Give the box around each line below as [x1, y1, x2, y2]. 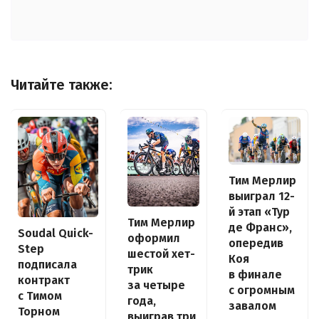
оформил [127, 231, 180, 246]
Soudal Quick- [18, 226, 93, 241]
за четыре [127, 278, 185, 293]
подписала [18, 258, 77, 272]
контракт [18, 273, 70, 288]
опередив [229, 236, 283, 251]
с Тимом [18, 289, 62, 303]
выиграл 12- [229, 189, 295, 204]
